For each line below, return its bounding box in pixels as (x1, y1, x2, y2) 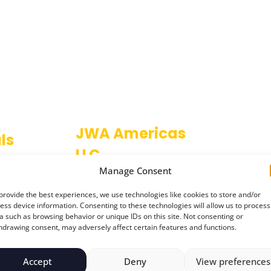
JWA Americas (76, 123, 186, 143)
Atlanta (119, 192, 152, 205)
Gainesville (111, 178, 160, 192)
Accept (22, 255, 52, 267)
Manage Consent (99, 164, 172, 177)
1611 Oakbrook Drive (87, 165, 183, 178)
